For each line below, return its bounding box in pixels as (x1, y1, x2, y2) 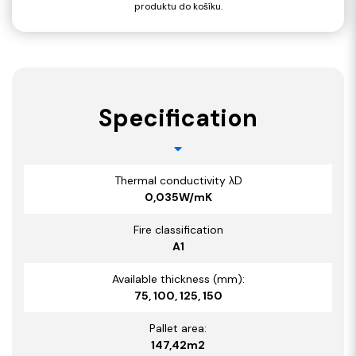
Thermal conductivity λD (114, 172, 242, 188)
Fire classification (133, 222, 223, 237)
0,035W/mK (144, 189, 212, 204)
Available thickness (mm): (111, 271, 245, 286)
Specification (99, 102, 257, 133)
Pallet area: (149, 320, 207, 335)
